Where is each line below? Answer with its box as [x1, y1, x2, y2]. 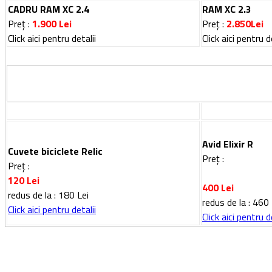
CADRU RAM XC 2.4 [8, 1, 89, 16]
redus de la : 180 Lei [8, 187, 89, 202]
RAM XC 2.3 [202, 1, 251, 16]
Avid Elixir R [202, 136, 253, 151]
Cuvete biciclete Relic [8, 143, 103, 158]
